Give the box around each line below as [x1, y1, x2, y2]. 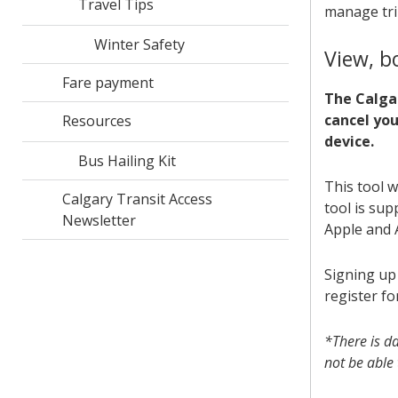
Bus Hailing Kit [77, 151, 176, 171]
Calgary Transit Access [61, 189, 212, 209]
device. [324, 131, 374, 151]
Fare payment [61, 73, 154, 92]
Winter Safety [93, 35, 185, 54]
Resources [61, 111, 131, 131]
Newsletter [61, 211, 136, 230]
